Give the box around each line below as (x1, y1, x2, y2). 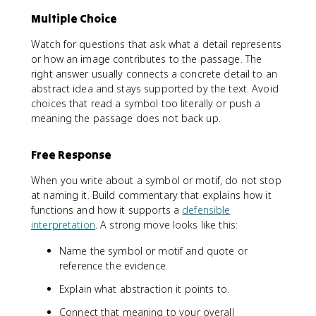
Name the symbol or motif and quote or (59, 244, 248, 257)
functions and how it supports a (31, 203, 183, 217)
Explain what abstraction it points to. (59, 282, 229, 296)
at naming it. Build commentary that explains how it (31, 188, 272, 202)
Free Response (31, 147, 111, 162)
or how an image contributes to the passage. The (31, 52, 262, 66)
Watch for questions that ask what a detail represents (31, 37, 281, 51)
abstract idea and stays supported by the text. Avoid (31, 82, 279, 95)
